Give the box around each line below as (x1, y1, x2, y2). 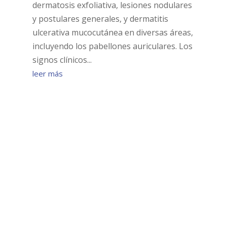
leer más (32, 68, 63, 79)
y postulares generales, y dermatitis (32, 13, 168, 25)
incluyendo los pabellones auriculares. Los (32, 41, 193, 52)
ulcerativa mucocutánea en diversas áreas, (32, 27, 193, 39)
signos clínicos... (32, 54, 92, 66)
